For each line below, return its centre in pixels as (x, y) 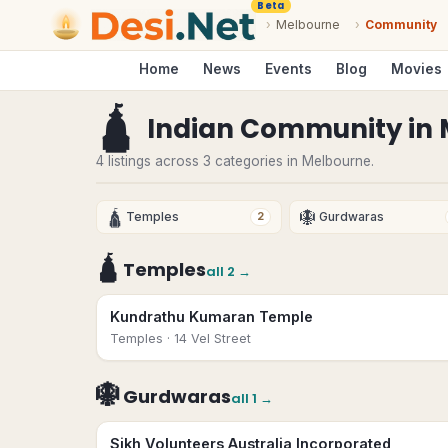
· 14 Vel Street (207, 338)
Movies (416, 69)
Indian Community (274, 129)
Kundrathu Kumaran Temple (211, 316)
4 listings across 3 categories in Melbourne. (235, 161)
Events (288, 69)
